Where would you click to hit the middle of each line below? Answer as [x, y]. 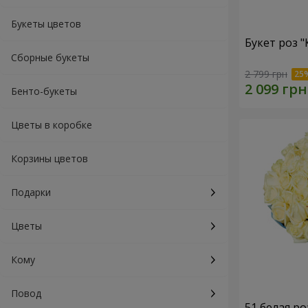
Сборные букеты [50, 57]
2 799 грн [266, 74]
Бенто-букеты [44, 91]
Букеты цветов [46, 24]
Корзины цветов [49, 158]
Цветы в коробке [52, 125]
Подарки [31, 192]
